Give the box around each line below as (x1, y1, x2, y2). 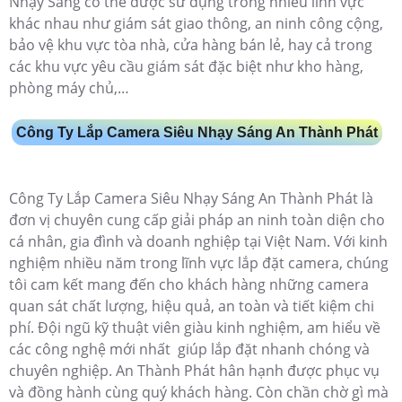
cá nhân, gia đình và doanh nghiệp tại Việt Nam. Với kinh (9, 232, 388, 252)
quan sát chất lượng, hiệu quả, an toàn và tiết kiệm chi (9, 296, 374, 317)
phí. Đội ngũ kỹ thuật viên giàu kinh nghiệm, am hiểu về (9, 318, 380, 338)
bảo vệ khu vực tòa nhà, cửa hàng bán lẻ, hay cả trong (9, 35, 372, 56)
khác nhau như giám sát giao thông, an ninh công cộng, (9, 13, 383, 34)
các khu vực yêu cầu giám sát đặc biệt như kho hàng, (9, 57, 363, 77)
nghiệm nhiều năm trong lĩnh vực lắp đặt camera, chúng (9, 253, 389, 274)
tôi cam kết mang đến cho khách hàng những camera (9, 275, 369, 295)
